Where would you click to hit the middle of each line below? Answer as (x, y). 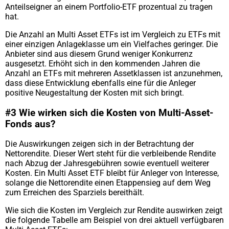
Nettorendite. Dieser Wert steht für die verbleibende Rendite (110, 154)
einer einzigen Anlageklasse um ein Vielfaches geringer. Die (111, 44)
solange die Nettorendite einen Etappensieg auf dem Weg (108, 183)
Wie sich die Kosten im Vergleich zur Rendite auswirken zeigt (114, 211)
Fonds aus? (30, 124)
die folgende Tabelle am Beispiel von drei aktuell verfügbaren (114, 220)
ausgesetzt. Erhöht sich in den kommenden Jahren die (102, 63)
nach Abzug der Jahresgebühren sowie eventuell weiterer (107, 164)
